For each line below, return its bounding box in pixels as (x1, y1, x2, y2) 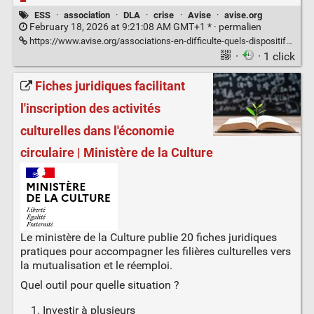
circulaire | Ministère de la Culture (20, 145, 213, 161)
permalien (218, 20, 261, 33)
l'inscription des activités (20, 101, 161, 117)
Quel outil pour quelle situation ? (20, 278, 179, 292)
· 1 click (258, 49, 296, 63)
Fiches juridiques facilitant (34, 78, 185, 95)
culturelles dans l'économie (20, 123, 175, 139)
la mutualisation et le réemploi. (20, 259, 172, 273)
